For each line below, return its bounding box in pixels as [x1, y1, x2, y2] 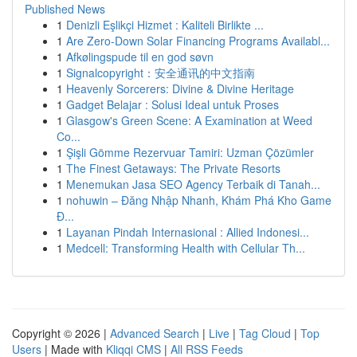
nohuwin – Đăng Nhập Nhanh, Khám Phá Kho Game [66, 192, 331, 208]
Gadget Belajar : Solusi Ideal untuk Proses [66, 96, 279, 112]
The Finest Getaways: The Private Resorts [66, 160, 280, 176]
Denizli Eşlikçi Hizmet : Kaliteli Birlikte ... [66, 17, 264, 33]
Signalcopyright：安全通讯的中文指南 [66, 65, 255, 80]
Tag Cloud [239, 325, 291, 341]
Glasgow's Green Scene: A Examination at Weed [66, 112, 312, 128]
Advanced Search [110, 325, 199, 341]
